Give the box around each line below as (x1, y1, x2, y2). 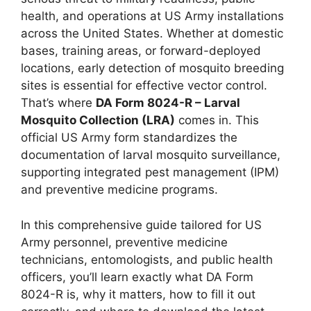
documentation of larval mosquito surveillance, (21, 148, 280, 162)
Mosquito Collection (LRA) (21, 113, 175, 127)
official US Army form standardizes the (21, 131, 237, 144)
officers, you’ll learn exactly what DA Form (21, 269, 253, 284)
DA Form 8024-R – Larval (96, 96, 240, 110)
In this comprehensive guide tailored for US (21, 217, 262, 232)
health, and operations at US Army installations (21, 9, 284, 23)
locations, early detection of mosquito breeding (21, 61, 284, 75)
